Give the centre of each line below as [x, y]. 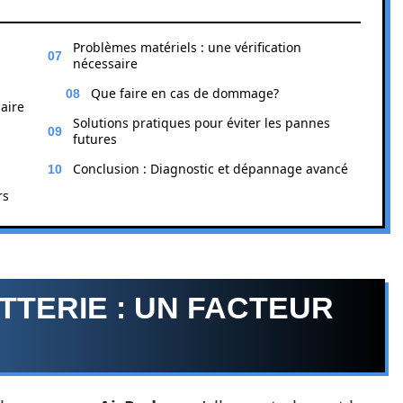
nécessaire [105, 63]
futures [95, 139]
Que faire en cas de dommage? [185, 93]
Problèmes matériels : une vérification [187, 47]
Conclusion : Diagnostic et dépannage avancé [210, 169]
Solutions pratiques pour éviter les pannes [201, 123]
